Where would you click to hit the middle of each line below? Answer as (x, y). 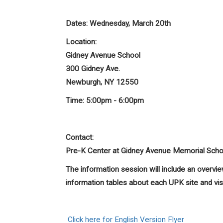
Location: (81, 42)
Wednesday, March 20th (130, 23)
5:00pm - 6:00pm (115, 101)
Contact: (80, 137)
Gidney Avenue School (103, 55)
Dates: (77, 23)
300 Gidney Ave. (93, 69)
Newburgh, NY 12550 (102, 82)
